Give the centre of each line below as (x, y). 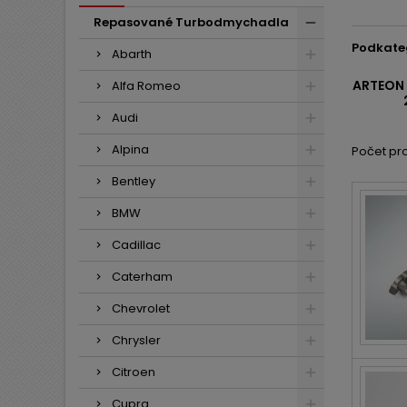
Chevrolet (141, 308)
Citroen (134, 372)
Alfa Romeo (146, 86)
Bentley (134, 181)
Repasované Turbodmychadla (191, 22)
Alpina (130, 149)
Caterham (142, 277)
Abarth (132, 54)
